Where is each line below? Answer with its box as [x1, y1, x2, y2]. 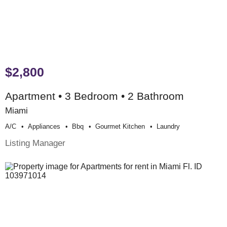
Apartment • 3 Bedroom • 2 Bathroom [5, 90, 184, 102]
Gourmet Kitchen [95, 123, 145, 131]
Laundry [157, 123, 180, 131]
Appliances [28, 123, 60, 131]
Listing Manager [5, 138, 65, 148]
